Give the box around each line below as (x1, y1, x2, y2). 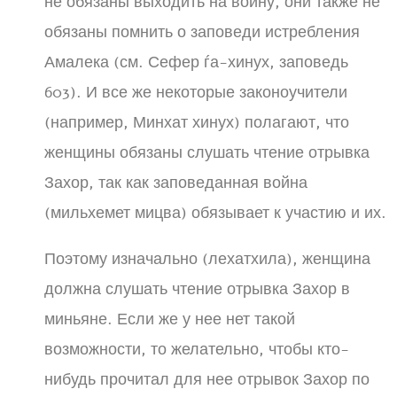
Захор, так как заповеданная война (44, 172, 307, 193)
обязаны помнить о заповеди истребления (44, 21, 360, 43)
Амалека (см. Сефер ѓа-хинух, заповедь (44, 51, 348, 73)
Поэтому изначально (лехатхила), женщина (44, 248, 370, 269)
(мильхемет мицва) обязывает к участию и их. (44, 202, 386, 223)
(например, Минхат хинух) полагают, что (44, 112, 349, 133)
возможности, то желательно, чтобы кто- (44, 339, 349, 360)
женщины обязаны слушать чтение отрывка (44, 142, 370, 163)
